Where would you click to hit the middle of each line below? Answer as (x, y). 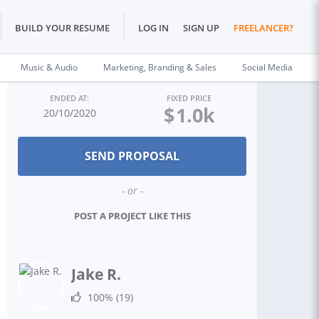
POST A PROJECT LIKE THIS (132, 216)
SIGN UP (201, 28)
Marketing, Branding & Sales (160, 67)
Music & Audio (49, 67)
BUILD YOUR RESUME (62, 28)
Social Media (267, 67)
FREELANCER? (263, 28)
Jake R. (96, 274)
